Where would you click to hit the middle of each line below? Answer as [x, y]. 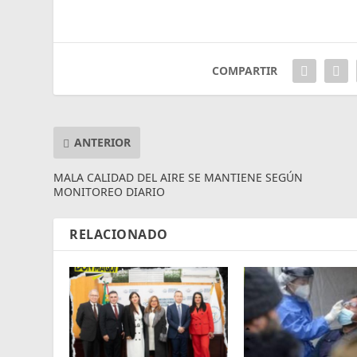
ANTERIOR [103, 143]
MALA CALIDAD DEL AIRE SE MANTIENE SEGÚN [178, 177]
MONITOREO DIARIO [110, 191]
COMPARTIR [244, 70]
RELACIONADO [119, 234]
